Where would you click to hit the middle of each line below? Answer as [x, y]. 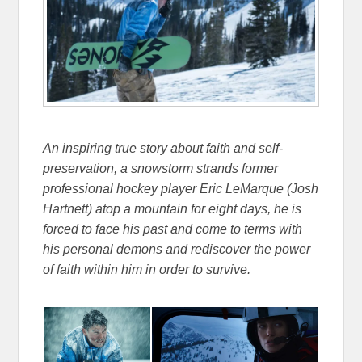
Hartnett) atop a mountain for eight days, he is [173, 209]
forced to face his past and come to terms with [173, 229]
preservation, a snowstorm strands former [161, 169]
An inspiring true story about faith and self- [163, 149]
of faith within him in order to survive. [147, 270]
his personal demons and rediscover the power [177, 250]
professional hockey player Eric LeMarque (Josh [181, 189]
